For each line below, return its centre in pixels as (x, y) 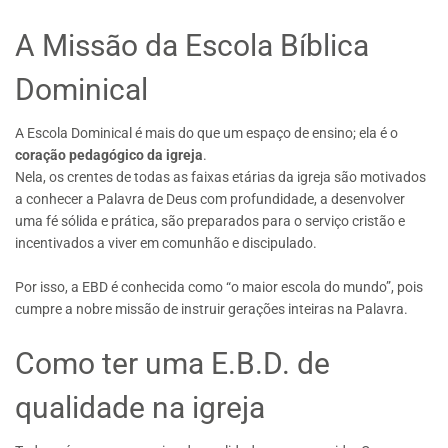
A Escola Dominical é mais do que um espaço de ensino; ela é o (206, 132)
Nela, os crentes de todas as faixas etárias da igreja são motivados (220, 176)
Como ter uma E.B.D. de (172, 363)
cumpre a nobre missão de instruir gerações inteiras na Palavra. (211, 308)
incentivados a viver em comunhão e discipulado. (166, 242)
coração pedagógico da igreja (109, 154)
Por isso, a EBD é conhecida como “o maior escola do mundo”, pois (219, 286)
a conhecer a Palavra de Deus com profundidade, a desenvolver (210, 198)
